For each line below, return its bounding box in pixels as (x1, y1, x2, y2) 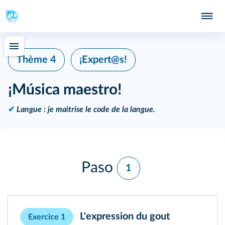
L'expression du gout (80, 211, 170, 222)
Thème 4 (17, 55, 56, 65)
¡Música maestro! (8, 82, 122, 97)
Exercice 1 (28, 213, 65, 221)
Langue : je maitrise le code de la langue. (17, 105, 155, 114)
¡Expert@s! (79, 55, 127, 65)
